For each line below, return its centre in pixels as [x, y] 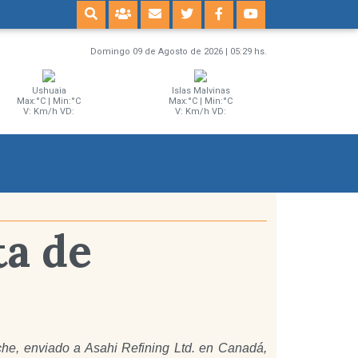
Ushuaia [49, 91]
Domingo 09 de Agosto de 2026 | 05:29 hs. [179, 52]
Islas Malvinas [201, 91]
